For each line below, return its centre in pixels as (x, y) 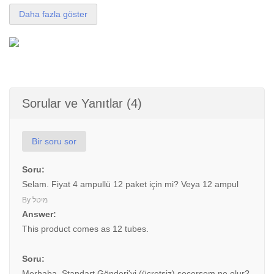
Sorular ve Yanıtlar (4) (82, 103)
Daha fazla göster (53, 14)
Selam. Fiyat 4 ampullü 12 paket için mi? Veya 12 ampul (130, 184)
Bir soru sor (54, 141)
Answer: (39, 214)
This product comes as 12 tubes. (85, 229)
